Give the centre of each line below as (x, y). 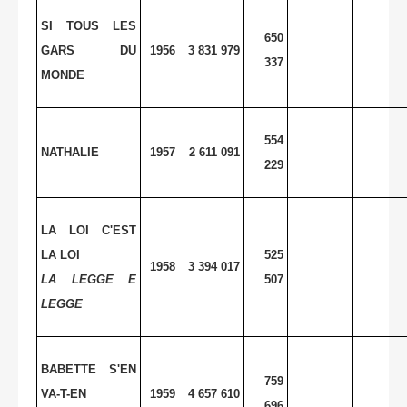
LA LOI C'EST (89, 230)
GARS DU (89, 50)
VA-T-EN (64, 393)
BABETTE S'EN (89, 369)
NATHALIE (70, 152)
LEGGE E (96, 279)
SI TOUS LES (89, 25)
